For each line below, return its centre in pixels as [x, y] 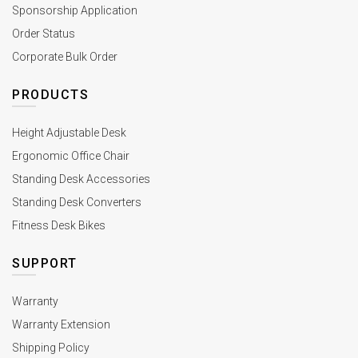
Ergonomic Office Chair [71, 155]
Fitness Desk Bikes [59, 225]
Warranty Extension [61, 324]
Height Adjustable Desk [69, 132]
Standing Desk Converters [77, 202]
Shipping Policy [51, 347]
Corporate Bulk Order [65, 56]
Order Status [44, 33]
